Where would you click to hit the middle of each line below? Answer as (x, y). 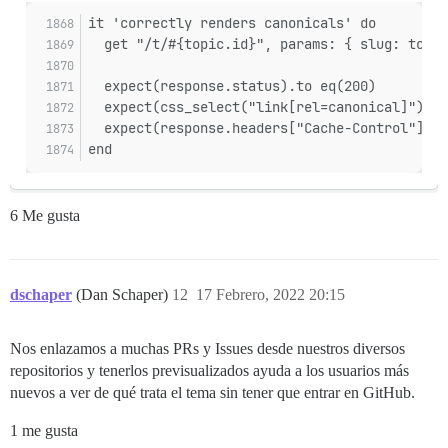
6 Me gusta (45, 216)
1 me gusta (44, 431)
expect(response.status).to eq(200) (232, 86)
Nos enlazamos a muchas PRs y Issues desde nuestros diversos (207, 349)
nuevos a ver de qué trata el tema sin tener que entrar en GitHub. (212, 393)
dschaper (41, 295)
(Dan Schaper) (124, 295)
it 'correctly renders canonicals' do (232, 23)
